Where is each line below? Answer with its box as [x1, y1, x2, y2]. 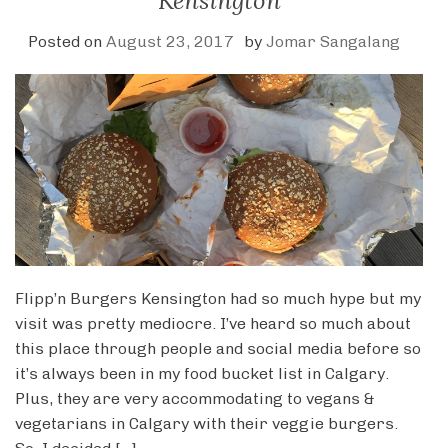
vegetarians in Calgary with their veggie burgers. [15, 414, 398, 434]
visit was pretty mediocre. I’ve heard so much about [15, 314, 411, 334]
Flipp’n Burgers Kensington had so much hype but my [15, 289, 421, 309]
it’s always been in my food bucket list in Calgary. [15, 364, 389, 384]
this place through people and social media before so [15, 339, 421, 359]
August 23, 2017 [106, 31, 234, 51]
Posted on [28, 31, 106, 51]
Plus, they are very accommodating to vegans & [15, 389, 374, 409]
